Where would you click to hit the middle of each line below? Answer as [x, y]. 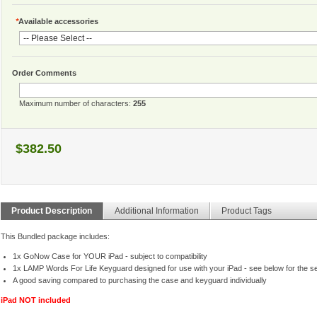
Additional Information [157, 211]
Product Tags [247, 211]
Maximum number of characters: [76, 104]
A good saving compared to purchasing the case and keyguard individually [139, 281]
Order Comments [44, 73]
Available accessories [58, 22]
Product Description [52, 211]
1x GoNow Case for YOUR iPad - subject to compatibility [110, 257]
